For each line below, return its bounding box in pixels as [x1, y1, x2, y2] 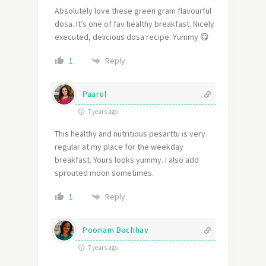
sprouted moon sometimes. [55, 167, 154, 179]
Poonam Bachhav [83, 224, 149, 236]
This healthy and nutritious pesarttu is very [55, 128, 205, 140]
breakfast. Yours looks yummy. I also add [55, 154, 199, 166]
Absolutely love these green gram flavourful [55, 5, 211, 17]
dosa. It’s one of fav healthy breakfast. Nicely [55, 18, 214, 30]
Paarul [83, 88, 107, 100]
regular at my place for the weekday [55, 141, 183, 153]
